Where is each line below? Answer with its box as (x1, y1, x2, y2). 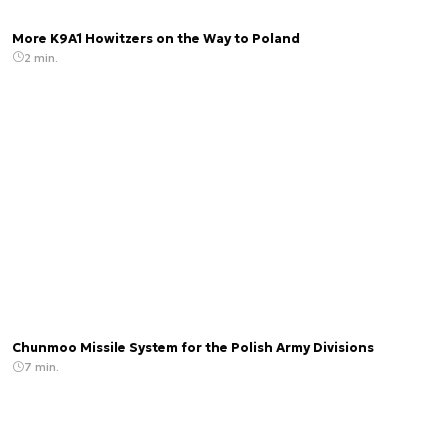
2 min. (24, 49, 58, 65)
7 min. (24, 359, 59, 375)
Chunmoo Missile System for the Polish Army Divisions (12, 340, 374, 357)
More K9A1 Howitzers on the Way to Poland (12, 30, 300, 47)
